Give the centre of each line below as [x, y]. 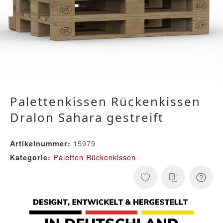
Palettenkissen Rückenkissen [105, 102]
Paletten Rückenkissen [95, 157]
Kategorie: [32, 158]
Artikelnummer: [40, 144]
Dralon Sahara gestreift [87, 117]
